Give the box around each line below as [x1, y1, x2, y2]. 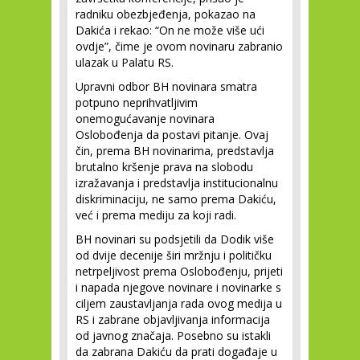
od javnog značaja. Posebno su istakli [76, 328, 271, 343]
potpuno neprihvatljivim [76, 95, 198, 110]
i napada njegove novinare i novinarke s [76, 280, 281, 295]
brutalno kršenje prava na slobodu [76, 159, 253, 174]
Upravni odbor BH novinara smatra [76, 79, 257, 94]
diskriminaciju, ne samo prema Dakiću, [76, 191, 276, 207]
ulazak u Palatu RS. [76, 55, 174, 70]
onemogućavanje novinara [76, 111, 215, 126]
